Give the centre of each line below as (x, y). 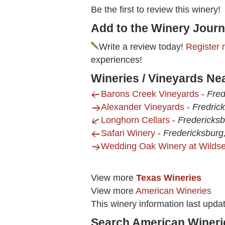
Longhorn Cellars (135, 120)
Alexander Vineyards (143, 107)
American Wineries (174, 191)
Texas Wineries (169, 178)
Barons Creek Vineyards (150, 94)
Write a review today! (142, 47)
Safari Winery (128, 133)
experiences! (117, 60)
